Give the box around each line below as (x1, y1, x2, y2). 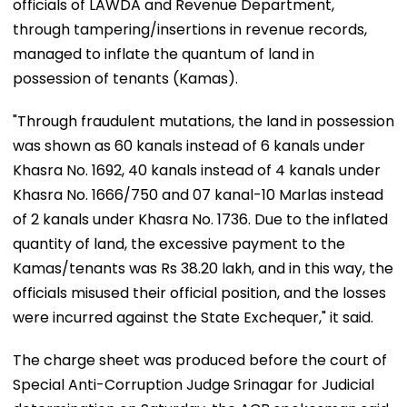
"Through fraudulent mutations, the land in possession (13, 110, 394, 132)
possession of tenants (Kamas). (13, 67, 238, 89)
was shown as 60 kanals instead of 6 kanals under (13, 134, 365, 156)
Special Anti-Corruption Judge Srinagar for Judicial (13, 373, 374, 395)
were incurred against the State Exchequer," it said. (13, 306, 373, 328)
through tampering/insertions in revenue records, (13, 18, 367, 40)
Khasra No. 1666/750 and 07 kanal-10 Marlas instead (13, 184, 383, 205)
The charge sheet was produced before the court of (13, 349, 387, 371)
